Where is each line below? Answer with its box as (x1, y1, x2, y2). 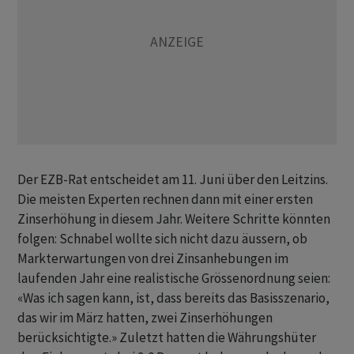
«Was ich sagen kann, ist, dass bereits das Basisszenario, (17, 289, 330, 307)
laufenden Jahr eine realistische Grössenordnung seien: (17, 269, 330, 288)
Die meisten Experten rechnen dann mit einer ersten (17, 190, 313, 209)
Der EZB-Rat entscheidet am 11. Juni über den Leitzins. (17, 171, 328, 189)
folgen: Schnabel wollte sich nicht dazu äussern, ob (17, 230, 307, 248)
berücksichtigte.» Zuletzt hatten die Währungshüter (17, 329, 316, 347)
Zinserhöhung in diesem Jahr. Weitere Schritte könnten (17, 210, 330, 228)
